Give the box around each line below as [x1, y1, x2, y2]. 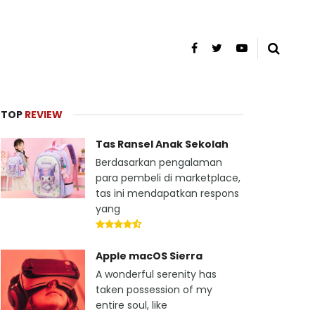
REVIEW [25, 108, 63, 122]
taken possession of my [96, 283, 212, 297]
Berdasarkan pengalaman [96, 155, 222, 169]
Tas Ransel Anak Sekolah [96, 137, 229, 151]
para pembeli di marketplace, [96, 171, 240, 185]
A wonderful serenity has [96, 267, 217, 281]
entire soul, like [96, 298, 167, 312]
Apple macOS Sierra [96, 249, 202, 263]
